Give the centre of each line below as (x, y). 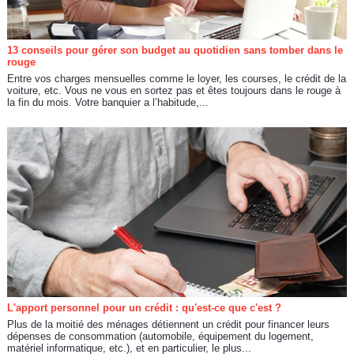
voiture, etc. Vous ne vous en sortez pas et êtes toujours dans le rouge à (173, 91)
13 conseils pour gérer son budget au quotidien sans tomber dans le (175, 51)
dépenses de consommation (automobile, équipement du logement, (160, 336)
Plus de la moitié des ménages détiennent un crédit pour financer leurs (168, 324)
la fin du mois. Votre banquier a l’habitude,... (107, 103)
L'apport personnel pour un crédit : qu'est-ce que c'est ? (144, 307)
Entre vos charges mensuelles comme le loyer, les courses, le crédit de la (176, 79)
